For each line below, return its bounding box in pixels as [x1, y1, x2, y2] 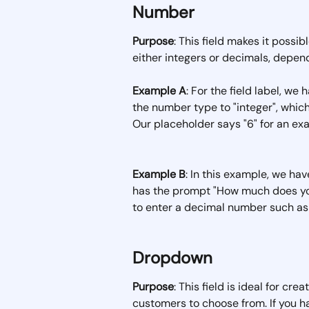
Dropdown [132, 247, 212, 269]
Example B [132, 166, 186, 181]
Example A [132, 83, 186, 99]
